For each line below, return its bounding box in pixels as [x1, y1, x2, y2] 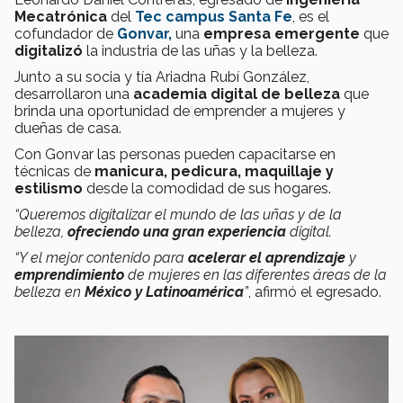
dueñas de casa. [14, 119, 121, 137]
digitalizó [14, 41, 83, 59]
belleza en [14, 282, 81, 300]
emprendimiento [14, 265, 124, 283]
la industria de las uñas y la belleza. [83, 41, 318, 59]
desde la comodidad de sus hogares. [83, 179, 331, 197]
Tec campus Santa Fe [135, 7, 292, 25]
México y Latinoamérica [81, 282, 244, 300]
